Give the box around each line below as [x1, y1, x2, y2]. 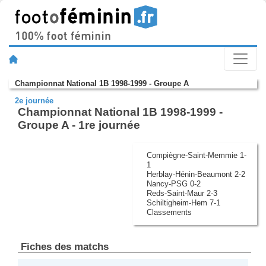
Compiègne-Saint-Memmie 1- [146, 151, 246, 160]
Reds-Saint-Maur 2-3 [146, 189, 217, 198]
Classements [146, 208, 192, 217]
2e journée [15, 96, 53, 106]
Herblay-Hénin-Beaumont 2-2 [146, 170, 245, 179]
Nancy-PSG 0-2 [146, 179, 201, 189]
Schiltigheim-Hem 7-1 [146, 198, 220, 208]
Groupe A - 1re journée [18, 119, 140, 132]
